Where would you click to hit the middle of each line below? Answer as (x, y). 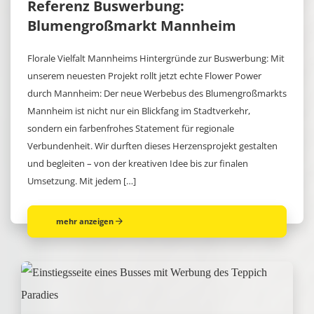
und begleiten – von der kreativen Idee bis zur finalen (138, 164)
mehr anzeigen (85, 221)
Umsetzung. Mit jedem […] (82, 181)
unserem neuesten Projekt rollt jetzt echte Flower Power (144, 76)
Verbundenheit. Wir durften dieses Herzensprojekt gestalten (152, 146)
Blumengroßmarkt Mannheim (132, 26)
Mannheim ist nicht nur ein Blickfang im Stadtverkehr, (139, 111)
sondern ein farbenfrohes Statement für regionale (131, 129)
